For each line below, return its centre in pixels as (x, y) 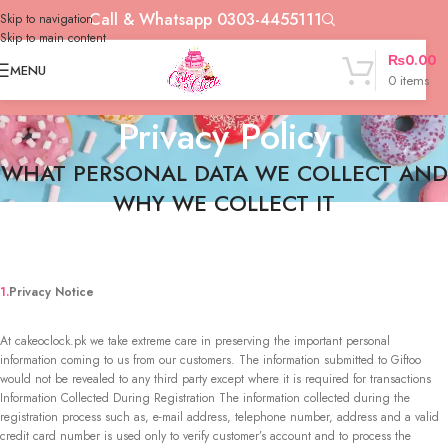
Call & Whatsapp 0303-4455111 (206, 19)
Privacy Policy (224, 137)
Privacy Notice (51, 292)
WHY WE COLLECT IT (224, 203)
